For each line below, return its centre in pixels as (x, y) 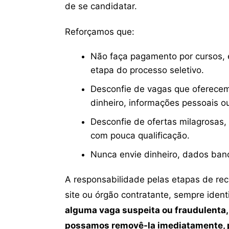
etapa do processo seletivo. (147, 70)
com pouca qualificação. (140, 135)
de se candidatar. (101, 6)
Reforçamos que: (100, 32)
